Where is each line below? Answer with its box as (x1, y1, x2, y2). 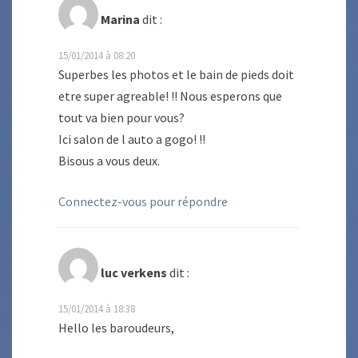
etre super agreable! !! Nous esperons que (58, 88, 282, 105)
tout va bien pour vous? (58, 109, 185, 126)
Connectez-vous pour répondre (58, 193, 228, 210)
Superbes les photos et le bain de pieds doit (58, 66, 294, 83)
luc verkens (101, 265, 167, 281)
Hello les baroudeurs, (58, 320, 174, 336)
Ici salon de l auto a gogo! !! (58, 131, 205, 148)
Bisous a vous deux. (58, 153, 160, 169)
